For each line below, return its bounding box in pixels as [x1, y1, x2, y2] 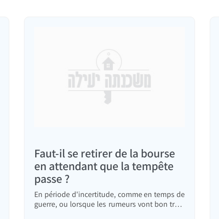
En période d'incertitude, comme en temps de [34, 189, 185, 200]
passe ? [34, 171, 69, 187]
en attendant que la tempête [34, 158, 174, 174]
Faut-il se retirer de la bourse [34, 145, 175, 161]
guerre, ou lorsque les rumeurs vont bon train [34, 199, 185, 210]
